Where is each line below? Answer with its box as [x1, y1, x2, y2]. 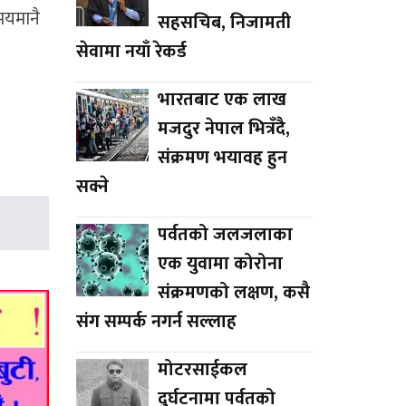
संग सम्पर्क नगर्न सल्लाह [75, 305, 237, 337]
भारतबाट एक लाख [157, 83, 286, 115]
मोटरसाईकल [157, 353, 247, 385]
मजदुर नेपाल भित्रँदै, [157, 112, 290, 144]
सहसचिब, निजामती [157, 6, 291, 38]
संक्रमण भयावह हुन [157, 141, 287, 173]
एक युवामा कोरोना [157, 247, 283, 279]
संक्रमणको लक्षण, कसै [157, 276, 310, 308]
